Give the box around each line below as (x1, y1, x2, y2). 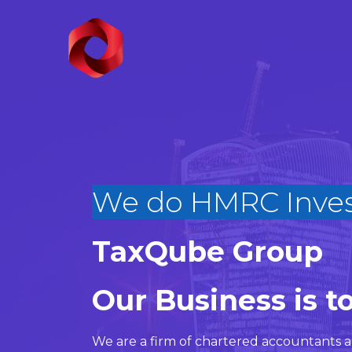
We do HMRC (92, 185, 279, 219)
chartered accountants (192, 334, 341, 349)
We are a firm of (92, 334, 192, 349)
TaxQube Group (92, 234, 323, 269)
